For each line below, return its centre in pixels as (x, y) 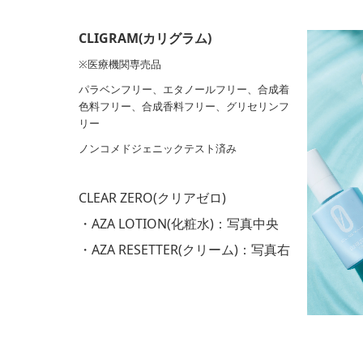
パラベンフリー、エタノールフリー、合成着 (184, 89)
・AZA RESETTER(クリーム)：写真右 (184, 250)
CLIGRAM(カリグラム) (145, 38)
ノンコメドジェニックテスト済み (158, 148)
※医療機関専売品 (120, 64)
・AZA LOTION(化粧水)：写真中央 (179, 224)
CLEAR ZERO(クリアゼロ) (152, 198)
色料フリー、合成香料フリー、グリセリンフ (184, 106)
